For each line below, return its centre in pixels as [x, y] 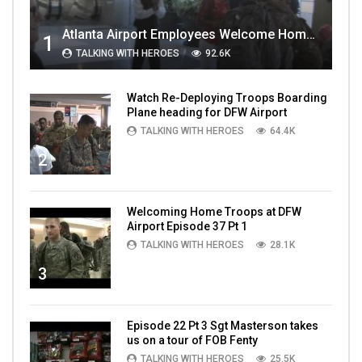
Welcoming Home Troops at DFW [214, 211]
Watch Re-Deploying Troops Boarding [227, 97]
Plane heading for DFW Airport [207, 112]
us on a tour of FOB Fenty [192, 340]
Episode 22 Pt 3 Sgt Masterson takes [223, 325]
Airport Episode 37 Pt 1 [187, 226]
